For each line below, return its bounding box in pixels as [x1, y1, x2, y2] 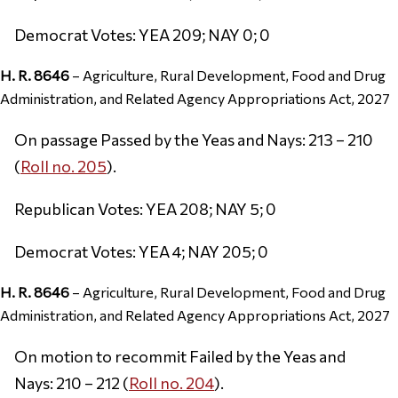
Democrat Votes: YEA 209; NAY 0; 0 [14, 24, 270, 44]
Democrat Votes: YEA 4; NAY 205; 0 [14, 241, 268, 261]
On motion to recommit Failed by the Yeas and [14, 346, 346, 366]
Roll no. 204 [129, 372, 214, 393]
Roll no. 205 [20, 155, 107, 176]
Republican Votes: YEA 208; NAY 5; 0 [14, 198, 276, 219]
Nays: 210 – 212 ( [14, 372, 129, 393]
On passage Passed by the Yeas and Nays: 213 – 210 [14, 129, 373, 149]
